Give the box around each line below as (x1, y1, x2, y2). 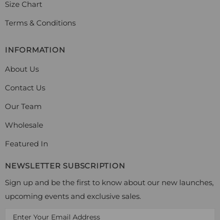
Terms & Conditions (5, 18, 76, 28)
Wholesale (5, 120, 43, 130)
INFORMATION (5, 45, 65, 55)
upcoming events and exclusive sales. (5, 192, 141, 201)
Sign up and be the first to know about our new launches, (5, 178, 214, 188)
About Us (5, 64, 39, 74)
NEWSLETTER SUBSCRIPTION (5, 161, 125, 171)
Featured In (5, 139, 48, 149)
